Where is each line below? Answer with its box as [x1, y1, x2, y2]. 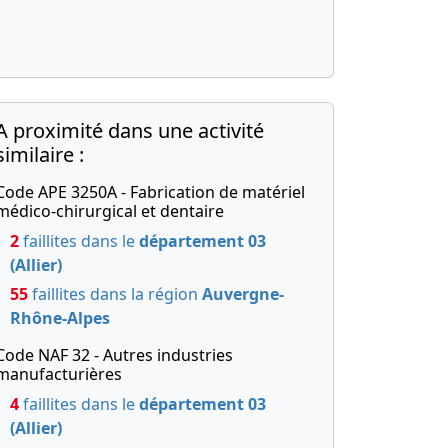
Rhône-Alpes [10, 307, 110, 329]
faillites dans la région [28, 283, 202, 305]
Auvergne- [202, 283, 284, 305]
